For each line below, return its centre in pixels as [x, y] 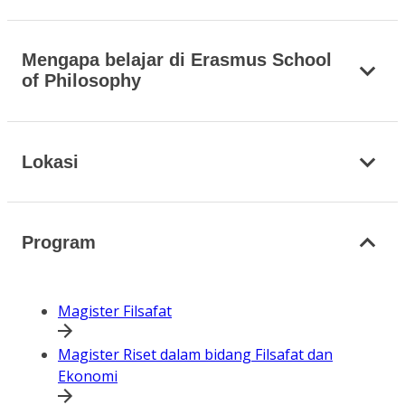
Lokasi [50, 161]
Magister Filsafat [115, 311]
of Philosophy [81, 81]
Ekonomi [88, 377]
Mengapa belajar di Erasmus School [177, 60]
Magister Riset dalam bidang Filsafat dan [195, 355]
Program [59, 242]
